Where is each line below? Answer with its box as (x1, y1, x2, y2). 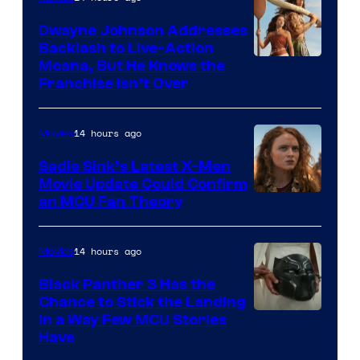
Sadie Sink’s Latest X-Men (39, 157, 231, 175)
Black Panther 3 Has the (39, 275, 215, 293)
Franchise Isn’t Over (39, 74, 189, 92)
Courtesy (253, 333, 317, 356)
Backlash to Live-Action (39, 39, 214, 57)
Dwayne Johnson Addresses (39, 21, 247, 39)
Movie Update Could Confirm (39, 174, 247, 193)
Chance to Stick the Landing (39, 292, 246, 311)
